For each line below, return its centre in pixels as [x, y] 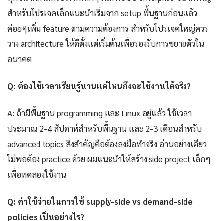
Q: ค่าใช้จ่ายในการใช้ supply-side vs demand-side [100, 202]
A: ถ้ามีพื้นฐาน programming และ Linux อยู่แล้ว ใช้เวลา [100, 113]
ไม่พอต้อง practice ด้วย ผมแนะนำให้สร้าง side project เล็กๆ [109, 159]
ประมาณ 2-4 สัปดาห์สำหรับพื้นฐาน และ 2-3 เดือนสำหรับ [105, 129]
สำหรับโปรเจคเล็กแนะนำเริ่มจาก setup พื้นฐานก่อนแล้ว [102, 13]
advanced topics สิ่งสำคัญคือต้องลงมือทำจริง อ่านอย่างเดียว [107, 144]
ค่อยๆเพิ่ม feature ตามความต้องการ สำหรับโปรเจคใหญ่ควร [108, 28]
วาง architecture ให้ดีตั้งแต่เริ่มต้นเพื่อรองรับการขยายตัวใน [106, 44]
